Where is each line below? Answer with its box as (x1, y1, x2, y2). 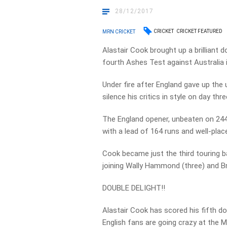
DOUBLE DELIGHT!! (102, 183, 166, 193)
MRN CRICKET (102, 28, 136, 34)
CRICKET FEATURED (176, 28, 223, 34)
